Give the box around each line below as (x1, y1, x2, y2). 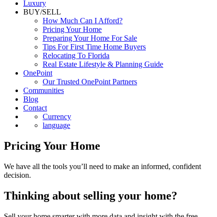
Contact (23, 104, 47, 112)
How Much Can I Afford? (43, 16, 123, 25)
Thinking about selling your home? (4, 189, 177, 202)
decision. (4, 170, 33, 179)
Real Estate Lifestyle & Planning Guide (43, 60, 163, 68)
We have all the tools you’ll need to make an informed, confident (4, 162, 201, 170)
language (43, 121, 70, 129)
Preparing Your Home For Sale (43, 34, 137, 42)
